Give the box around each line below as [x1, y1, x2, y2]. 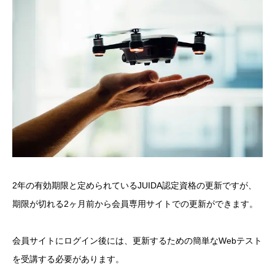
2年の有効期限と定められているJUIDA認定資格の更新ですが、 [12, 180, 257, 190]
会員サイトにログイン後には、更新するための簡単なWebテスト [12, 236, 262, 246]
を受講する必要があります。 [12, 254, 124, 265]
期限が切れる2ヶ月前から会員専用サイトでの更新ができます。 [12, 198, 258, 209]
